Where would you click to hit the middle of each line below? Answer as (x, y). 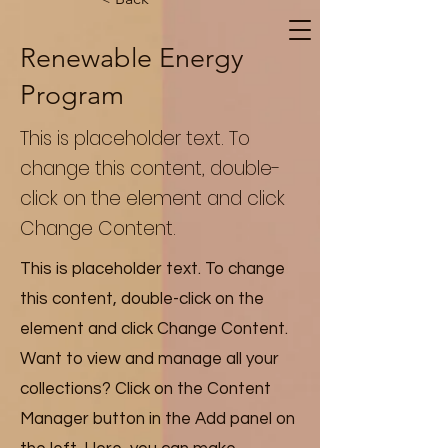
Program (72, 95)
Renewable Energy (132, 58)
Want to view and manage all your (149, 359)
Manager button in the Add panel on (157, 419)
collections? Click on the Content (145, 389)
